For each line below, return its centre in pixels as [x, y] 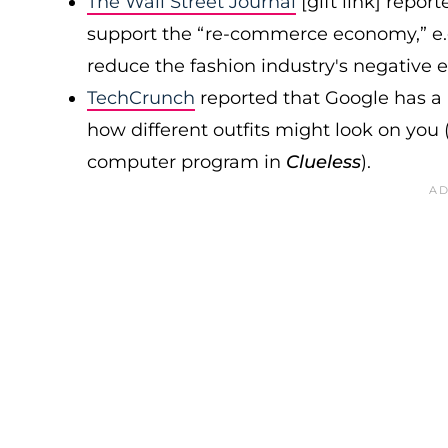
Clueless [323, 162]
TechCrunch [141, 98]
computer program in [186, 162]
